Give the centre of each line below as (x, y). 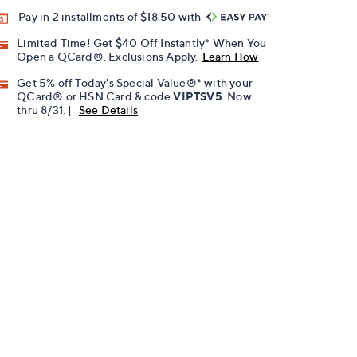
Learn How (230, 57)
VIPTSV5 (198, 96)
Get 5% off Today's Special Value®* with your (135, 83)
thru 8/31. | (46, 110)
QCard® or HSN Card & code (95, 96)
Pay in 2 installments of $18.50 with (111, 16)
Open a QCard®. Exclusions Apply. (108, 57)
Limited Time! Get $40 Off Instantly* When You (142, 43)
